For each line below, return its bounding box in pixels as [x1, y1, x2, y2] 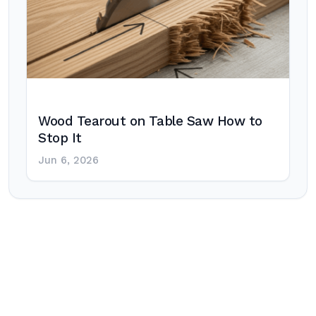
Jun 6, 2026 [38, 154, 99, 166]
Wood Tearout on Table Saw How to [38, 114, 262, 129]
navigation [8, 259, 119, 286]
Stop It [38, 130, 82, 146]
